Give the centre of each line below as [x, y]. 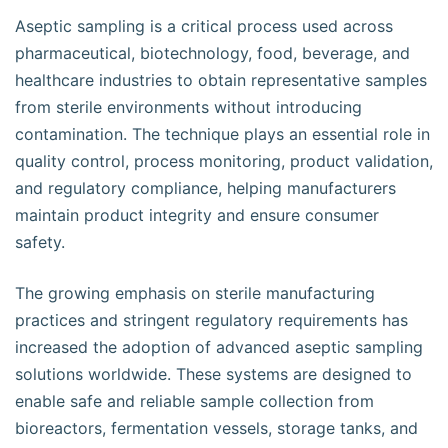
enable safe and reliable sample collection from [194, 401]
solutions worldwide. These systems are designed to [213, 374]
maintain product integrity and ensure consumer [197, 215]
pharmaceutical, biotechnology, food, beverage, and [212, 53]
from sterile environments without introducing [188, 107]
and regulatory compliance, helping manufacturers [205, 188]
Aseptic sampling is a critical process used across [204, 26]
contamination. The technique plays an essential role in [222, 134]
